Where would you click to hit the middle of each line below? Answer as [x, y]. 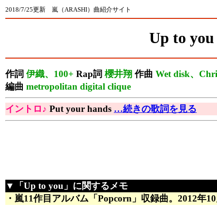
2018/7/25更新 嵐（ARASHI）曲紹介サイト [68, 9]
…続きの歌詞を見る [155, 109]
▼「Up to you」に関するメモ [67, 186]
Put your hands [80, 109]
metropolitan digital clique [78, 86]
